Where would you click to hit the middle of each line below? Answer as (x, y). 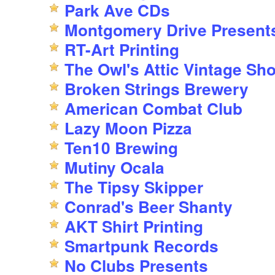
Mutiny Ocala (114, 168)
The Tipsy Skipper (134, 187)
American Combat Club (153, 109)
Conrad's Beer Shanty (151, 207)
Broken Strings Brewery (157, 89)
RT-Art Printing (122, 50)
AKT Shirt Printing (134, 227)
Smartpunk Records (141, 246)
